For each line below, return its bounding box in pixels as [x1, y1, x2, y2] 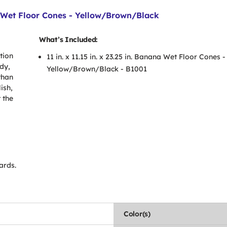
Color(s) [124, 209, 150, 218]
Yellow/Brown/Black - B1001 [47, 64, 147, 73]
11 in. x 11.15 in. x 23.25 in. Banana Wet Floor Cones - [47, 52, 225, 61]
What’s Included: [39, 35, 98, 44]
